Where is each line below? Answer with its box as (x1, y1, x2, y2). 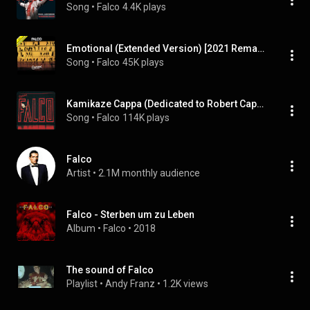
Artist (66, 167, 91, 179)
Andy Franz (105, 278, 155, 289)
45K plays (122, 57, 164, 68)
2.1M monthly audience (98, 167, 200, 179)
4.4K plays (122, 1, 166, 12)
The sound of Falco (66, 264, 154, 275)
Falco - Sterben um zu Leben (66, 209, 194, 220)
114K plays (122, 112, 170, 123)
